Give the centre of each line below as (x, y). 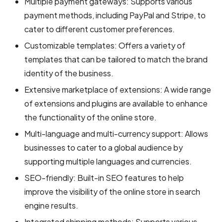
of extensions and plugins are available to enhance (116, 103)
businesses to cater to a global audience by (104, 147)
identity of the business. (69, 73)
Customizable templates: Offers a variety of (105, 45)
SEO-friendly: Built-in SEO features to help (104, 177)
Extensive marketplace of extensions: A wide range (118, 89)
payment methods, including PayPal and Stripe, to (115, 15)
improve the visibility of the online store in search (112, 191)
